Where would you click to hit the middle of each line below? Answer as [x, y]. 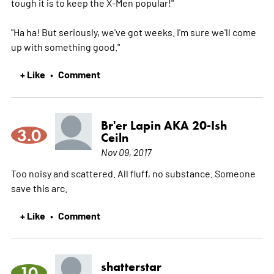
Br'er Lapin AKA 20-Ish [164, 126]
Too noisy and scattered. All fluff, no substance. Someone [133, 173]
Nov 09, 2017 [126, 152]
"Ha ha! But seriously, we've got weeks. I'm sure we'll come [133, 32]
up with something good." [65, 47]
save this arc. [39, 188]
